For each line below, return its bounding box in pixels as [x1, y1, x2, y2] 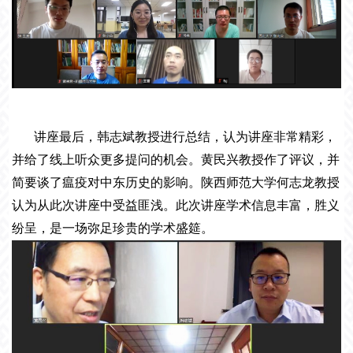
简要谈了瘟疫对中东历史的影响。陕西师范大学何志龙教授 [12, 176, 340, 190]
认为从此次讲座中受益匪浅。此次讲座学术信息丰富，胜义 [12, 199, 340, 213]
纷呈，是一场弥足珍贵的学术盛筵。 [12, 221, 214, 236]
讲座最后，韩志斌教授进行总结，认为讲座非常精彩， [34, 130, 337, 144]
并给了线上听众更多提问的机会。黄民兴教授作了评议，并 [12, 153, 340, 167]
